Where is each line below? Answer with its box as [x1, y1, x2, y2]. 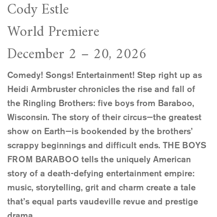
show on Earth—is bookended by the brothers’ [7, 126, 193, 137]
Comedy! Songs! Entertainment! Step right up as [7, 70, 202, 81]
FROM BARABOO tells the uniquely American [7, 154, 191, 165]
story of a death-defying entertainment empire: [7, 168, 195, 179]
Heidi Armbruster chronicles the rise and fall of [7, 84, 195, 95]
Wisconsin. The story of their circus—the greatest [7, 112, 201, 123]
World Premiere [7, 19, 99, 46]
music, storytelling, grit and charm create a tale [7, 182, 196, 193]
